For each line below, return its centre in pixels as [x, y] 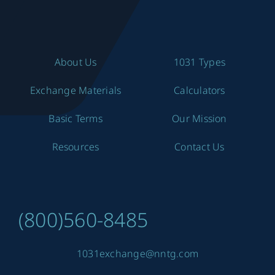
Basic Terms [76, 119]
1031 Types [199, 62]
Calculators [199, 91]
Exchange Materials [76, 91]
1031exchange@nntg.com [137, 254]
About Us [76, 62]
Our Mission [199, 119]
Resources [76, 147]
